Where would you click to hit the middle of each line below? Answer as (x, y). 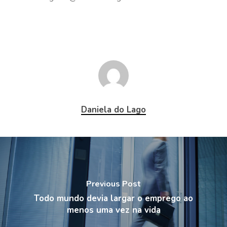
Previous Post (113, 184)
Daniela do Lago (113, 110)
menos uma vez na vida (113, 210)
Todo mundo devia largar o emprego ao (113, 198)
